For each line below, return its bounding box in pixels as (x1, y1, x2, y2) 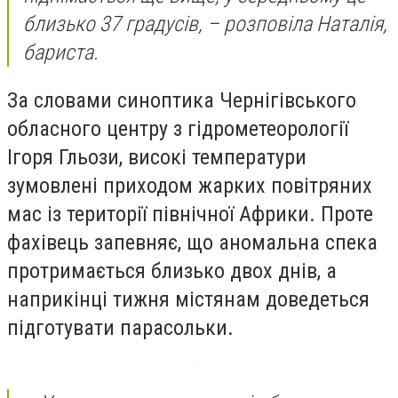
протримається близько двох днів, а (7, 258, 337, 283)
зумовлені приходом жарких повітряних (7, 172, 372, 198)
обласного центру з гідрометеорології (7, 115, 348, 141)
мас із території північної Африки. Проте (7, 201, 373, 227)
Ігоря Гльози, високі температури (7, 144, 306, 170)
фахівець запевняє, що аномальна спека (7, 229, 378, 255)
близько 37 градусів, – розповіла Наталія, (23, 12, 387, 37)
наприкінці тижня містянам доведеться (7, 286, 370, 312)
